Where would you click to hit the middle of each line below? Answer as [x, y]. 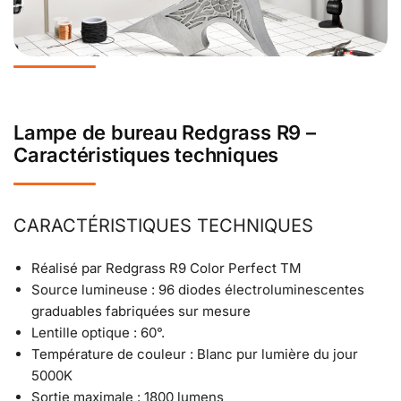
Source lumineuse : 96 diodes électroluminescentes [198, 290]
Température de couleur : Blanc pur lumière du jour [195, 354]
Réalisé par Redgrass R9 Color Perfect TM [166, 269]
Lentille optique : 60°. [98, 333]
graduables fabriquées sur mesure [141, 311]
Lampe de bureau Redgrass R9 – [165, 132]
